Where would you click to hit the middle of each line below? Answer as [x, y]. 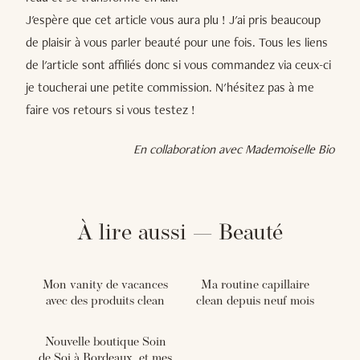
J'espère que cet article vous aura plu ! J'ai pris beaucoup [173, 19]
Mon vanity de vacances [105, 286]
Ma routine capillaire [255, 286]
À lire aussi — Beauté [180, 233]
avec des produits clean [105, 302]
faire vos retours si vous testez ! [110, 109]
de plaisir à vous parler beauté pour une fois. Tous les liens [177, 42]
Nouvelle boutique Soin [105, 342]
